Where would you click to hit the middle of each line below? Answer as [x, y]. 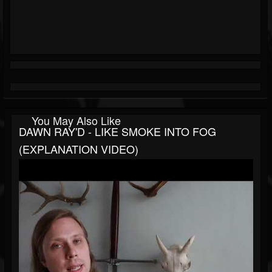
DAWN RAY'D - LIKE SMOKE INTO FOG [117, 131]
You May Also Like [76, 121]
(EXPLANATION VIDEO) [79, 149]
